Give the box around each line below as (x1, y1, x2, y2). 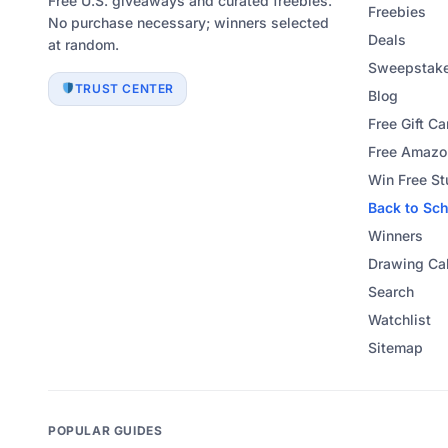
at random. (48, 36, 119, 53)
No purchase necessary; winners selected (48, 14, 329, 31)
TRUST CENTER (74, 81, 174, 96)
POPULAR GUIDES (48, 423, 163, 438)
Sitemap (368, 339, 423, 356)
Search (368, 283, 414, 300)
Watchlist (368, 311, 431, 328)
